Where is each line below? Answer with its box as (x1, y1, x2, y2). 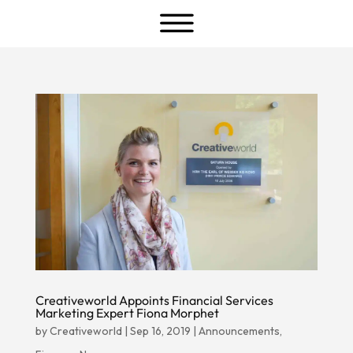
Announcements (198, 323, 280, 338)
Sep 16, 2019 (129, 323, 191, 338)
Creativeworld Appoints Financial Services (35, 292, 273, 308)
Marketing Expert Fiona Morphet (35, 304, 219, 321)
